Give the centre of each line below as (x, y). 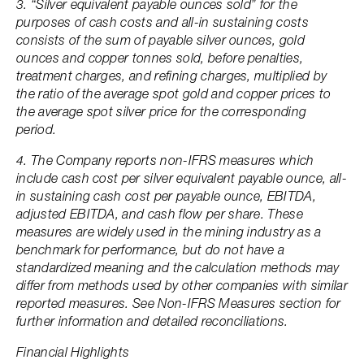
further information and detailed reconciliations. (152, 321)
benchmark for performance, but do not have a (151, 249)
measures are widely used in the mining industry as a (169, 232)
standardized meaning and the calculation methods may (178, 267)
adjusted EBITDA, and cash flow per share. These (160, 214)
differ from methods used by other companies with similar (182, 285)
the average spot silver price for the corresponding (162, 111)
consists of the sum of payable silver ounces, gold (161, 40)
